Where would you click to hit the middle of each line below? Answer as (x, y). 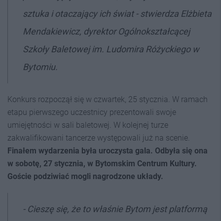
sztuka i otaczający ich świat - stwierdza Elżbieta (117, 14)
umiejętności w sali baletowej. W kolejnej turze (88, 125)
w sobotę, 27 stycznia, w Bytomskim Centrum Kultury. (102, 164)
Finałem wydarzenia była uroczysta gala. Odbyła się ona (108, 151)
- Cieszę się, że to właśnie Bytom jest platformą (115, 209)
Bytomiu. (40, 67)
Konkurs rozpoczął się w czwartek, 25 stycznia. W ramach (108, 99)
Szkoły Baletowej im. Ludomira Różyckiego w (111, 49)
